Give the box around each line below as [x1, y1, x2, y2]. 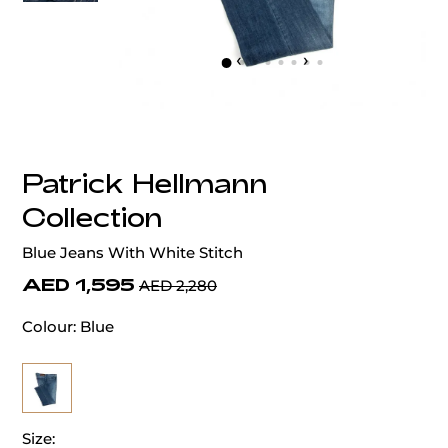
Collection [22, 201, 162, 233]
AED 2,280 [139, 276, 217, 296]
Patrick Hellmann [22, 167, 267, 199]
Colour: [22, 317, 76, 337]
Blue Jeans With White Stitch [22, 243, 243, 263]
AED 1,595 [22, 273, 135, 296]
